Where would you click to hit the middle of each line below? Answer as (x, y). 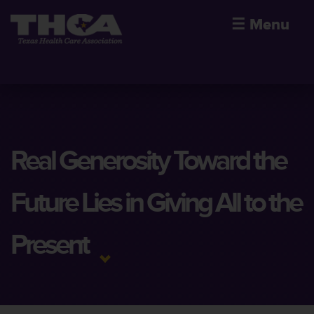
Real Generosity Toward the (148, 161)
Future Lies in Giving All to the (156, 203)
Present (49, 245)
